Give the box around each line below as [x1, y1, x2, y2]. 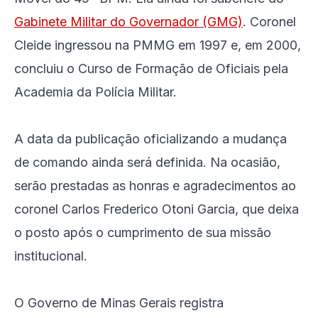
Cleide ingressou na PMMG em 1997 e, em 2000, [14, 38, 301, 53]
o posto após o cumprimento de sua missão [14, 225, 271, 240]
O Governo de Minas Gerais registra [14, 295, 224, 310]
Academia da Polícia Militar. [14, 84, 177, 99]
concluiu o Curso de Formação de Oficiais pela [14, 61, 288, 76]
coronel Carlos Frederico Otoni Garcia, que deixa [14, 202, 299, 216]
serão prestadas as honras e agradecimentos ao [14, 178, 296, 193]
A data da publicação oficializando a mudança [14, 131, 287, 146]
